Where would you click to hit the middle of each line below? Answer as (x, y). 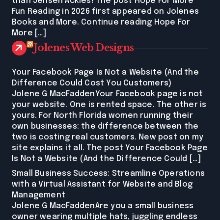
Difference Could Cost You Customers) (92, 83)
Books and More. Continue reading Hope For (101, 23)
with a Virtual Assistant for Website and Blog (102, 185)
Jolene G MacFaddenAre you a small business (103, 206)
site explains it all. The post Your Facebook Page (110, 148)
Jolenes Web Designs (84, 48)
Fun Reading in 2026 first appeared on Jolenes (106, 12)
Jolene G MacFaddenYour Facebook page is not (108, 94)
